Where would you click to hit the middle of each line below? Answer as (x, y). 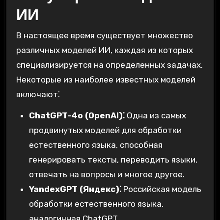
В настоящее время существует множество (104, 36)
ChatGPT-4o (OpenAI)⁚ (77, 116)
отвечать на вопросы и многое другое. (107, 175)
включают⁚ (38, 95)
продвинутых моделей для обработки (105, 130)
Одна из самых (155, 116)
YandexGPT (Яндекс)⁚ (75, 189)
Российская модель (161, 189)
